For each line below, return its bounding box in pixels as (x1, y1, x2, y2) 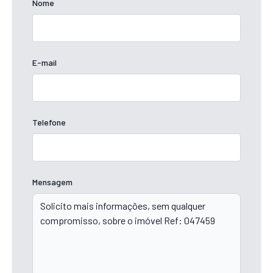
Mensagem (32, 176, 73, 187)
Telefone (32, 116, 66, 127)
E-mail (32, 57, 57, 68)
